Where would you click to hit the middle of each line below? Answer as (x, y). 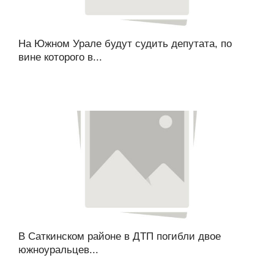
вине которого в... (60, 57)
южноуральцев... (58, 250)
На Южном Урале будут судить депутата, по (125, 43)
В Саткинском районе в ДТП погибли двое (120, 236)
